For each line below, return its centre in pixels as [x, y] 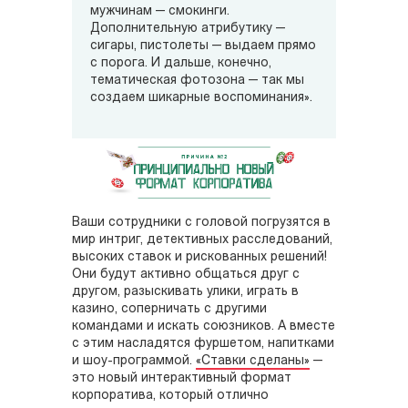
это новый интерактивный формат [182, 379]
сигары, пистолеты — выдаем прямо [203, 46]
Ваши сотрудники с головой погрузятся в [201, 223]
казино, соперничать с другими [169, 310]
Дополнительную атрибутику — [188, 28]
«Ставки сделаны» [253, 362]
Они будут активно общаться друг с [186, 275]
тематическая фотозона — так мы [197, 80]
